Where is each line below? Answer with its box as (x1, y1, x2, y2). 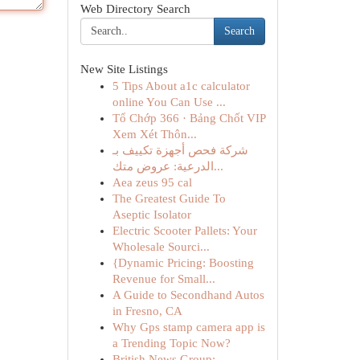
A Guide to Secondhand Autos (112, 288, 264, 301)
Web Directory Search (80, 2, 190, 15)
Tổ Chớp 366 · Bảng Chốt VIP (112, 112, 265, 125)
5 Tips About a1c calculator (112, 80, 250, 92)
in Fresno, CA (112, 305, 182, 317)
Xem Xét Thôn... (112, 128, 197, 141)
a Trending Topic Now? (112, 337, 231, 350)
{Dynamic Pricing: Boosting (112, 256, 254, 269)
